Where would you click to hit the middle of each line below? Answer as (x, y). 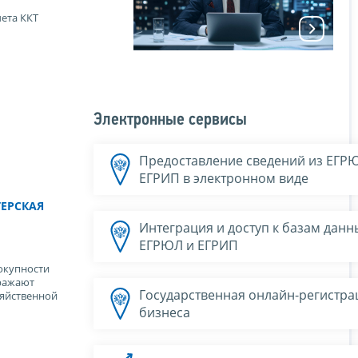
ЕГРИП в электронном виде (224, 178)
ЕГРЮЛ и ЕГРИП (189, 245)
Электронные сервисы (170, 120)
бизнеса (165, 312)
